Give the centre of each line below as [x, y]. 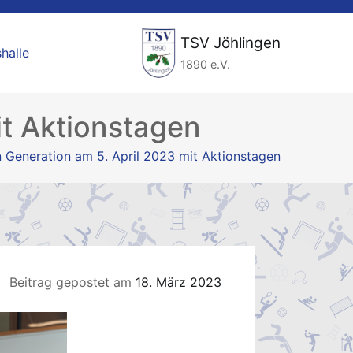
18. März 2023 [178, 282]
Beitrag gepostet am [72, 282]
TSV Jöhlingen [230, 43]
